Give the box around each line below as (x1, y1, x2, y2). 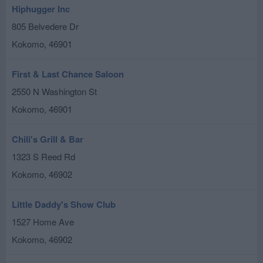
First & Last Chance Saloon (12, 68, 124, 80)
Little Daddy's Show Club (12, 198, 116, 211)
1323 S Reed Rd (12, 150, 75, 163)
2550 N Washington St (12, 85, 97, 97)
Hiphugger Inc (12, 2, 70, 15)
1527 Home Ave (12, 215, 74, 228)
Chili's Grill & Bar (12, 133, 83, 146)
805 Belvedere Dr (12, 20, 79, 32)
